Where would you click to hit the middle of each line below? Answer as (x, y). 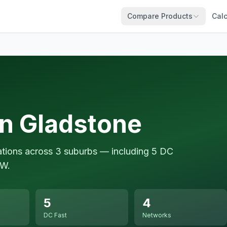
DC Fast (55, 215)
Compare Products (160, 16)
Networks (157, 215)
